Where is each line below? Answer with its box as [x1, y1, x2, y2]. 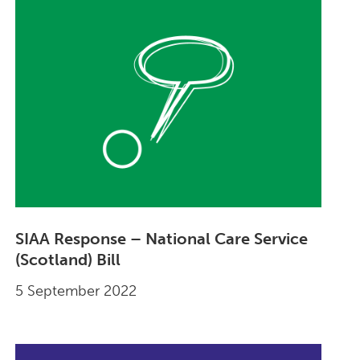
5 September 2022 [14, 282, 137, 301]
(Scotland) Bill [14, 250, 121, 270]
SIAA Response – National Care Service [14, 229, 308, 249]
